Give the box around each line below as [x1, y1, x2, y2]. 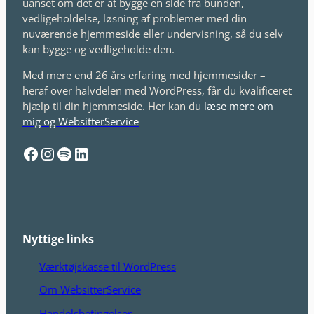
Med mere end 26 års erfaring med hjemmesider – [22, 67, 266, 82]
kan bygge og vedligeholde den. [22, 42, 175, 57]
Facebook [22, 141, 31, 165]
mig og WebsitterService [22, 114, 139, 128]
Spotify [55, 141, 64, 165]
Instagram [39, 141, 54, 165]
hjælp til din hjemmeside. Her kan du [22, 98, 204, 113]
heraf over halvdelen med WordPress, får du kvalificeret [22, 83, 292, 97]
